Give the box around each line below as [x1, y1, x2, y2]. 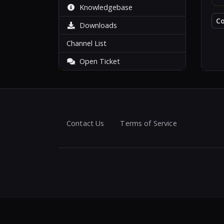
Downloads [75, 20, 117, 30]
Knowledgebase [75, 2, 132, 12]
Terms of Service [120, 118, 177, 128]
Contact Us [66, 118, 104, 128]
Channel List [66, 38, 106, 48]
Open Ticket [75, 56, 120, 66]
